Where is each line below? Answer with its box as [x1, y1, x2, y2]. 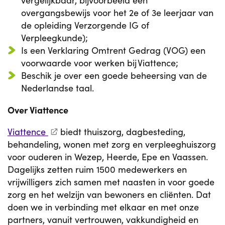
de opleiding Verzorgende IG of [21, 19, 149, 31]
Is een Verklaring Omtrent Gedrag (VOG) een [21, 44, 205, 56]
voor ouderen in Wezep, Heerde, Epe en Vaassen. [8, 151, 208, 163]
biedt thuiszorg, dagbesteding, [60, 126, 185, 138]
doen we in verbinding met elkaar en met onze [8, 201, 199, 213]
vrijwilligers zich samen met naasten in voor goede [8, 176, 214, 188]
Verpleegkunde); [21, 32, 88, 44]
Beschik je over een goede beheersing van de [21, 69, 207, 81]
